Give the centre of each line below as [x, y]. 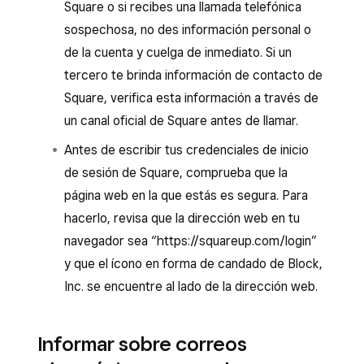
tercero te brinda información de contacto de [193, 75]
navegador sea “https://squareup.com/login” [191, 241]
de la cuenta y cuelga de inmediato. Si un [178, 52]
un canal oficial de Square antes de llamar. [181, 121]
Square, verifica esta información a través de [191, 98]
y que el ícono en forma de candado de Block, [193, 264]
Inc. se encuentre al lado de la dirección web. [191, 286]
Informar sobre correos [143, 344]
